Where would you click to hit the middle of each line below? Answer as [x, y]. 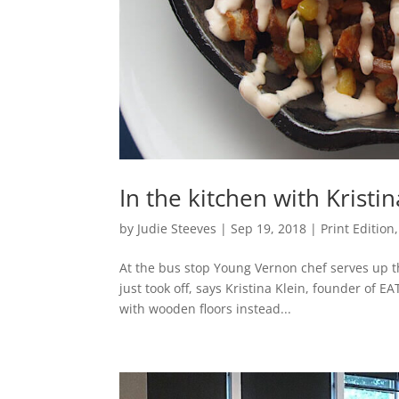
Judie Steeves [177, 228]
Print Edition [358, 228]
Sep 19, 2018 [269, 228]
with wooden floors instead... [206, 308]
